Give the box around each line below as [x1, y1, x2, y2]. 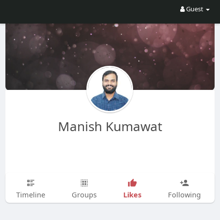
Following [167, 190, 201, 199]
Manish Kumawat [57, 117, 162, 135]
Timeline [16, 190, 45, 199]
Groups [71, 190, 97, 199]
